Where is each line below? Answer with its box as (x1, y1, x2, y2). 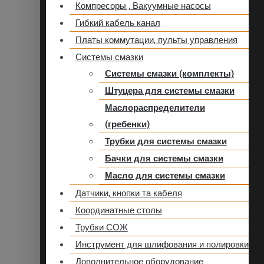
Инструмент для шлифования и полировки (75, 239, 249, 250)
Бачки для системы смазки (104, 153, 223, 164)
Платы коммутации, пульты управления (75, 35, 237, 46)
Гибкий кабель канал (75, 18, 160, 29)
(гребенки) (104, 119, 150, 130)
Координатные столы (75, 205, 162, 216)
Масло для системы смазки (104, 170, 225, 181)
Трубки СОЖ (75, 222, 128, 233)
